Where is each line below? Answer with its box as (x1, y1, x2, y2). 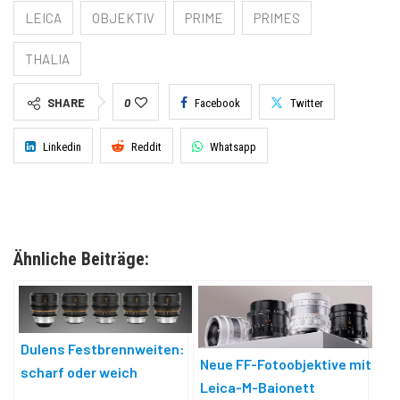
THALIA (25, 51, 70, 68)
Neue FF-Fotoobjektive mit (200, 354, 372, 372)
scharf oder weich (21, 363, 137, 381)
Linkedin (43, 140, 81, 154)
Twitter (290, 96, 323, 111)
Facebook (195, 96, 240, 111)
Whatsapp (210, 140, 256, 154)
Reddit (131, 140, 162, 154)
